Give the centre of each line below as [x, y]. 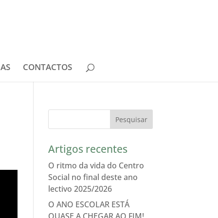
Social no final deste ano [93, 177]
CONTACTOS [47, 67]
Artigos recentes [88, 149]
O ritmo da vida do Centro [96, 165]
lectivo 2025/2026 [80, 189]
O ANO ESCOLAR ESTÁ [89, 204]
